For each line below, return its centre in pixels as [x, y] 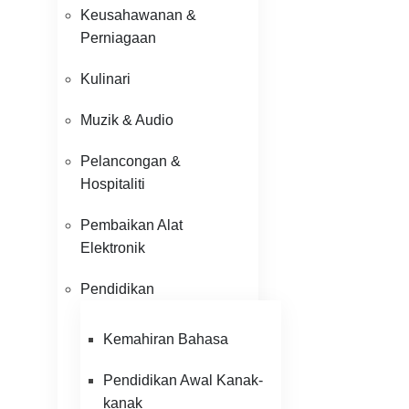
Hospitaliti [113, 184]
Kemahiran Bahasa [166, 339]
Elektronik [113, 248]
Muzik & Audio [127, 120]
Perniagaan [118, 38]
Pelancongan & [131, 161]
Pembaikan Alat [131, 225]
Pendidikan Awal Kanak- [183, 380]
